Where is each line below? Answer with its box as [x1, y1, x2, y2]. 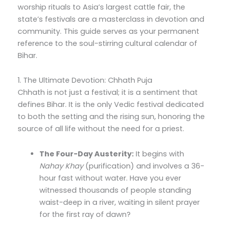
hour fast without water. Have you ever [39, 173, 182, 183]
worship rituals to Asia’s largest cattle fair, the [17, 2, 185, 12]
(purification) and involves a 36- [83, 160, 205, 171]
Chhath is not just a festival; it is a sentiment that [17, 87, 198, 98]
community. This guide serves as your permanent [17, 26, 199, 36]
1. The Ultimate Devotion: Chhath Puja [17, 75, 152, 86]
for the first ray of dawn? [39, 209, 131, 219]
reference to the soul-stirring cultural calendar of [17, 38, 197, 48]
